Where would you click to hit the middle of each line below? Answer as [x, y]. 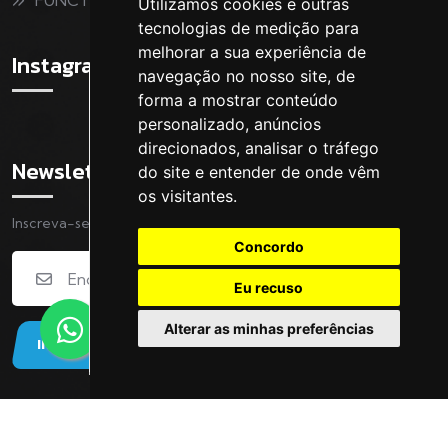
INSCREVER [75, 345]
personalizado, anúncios [229, 124]
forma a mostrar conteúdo [237, 100]
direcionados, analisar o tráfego [258, 148]
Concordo [268, 246]
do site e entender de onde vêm [258, 172]
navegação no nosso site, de [246, 76]
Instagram [61, 65]
